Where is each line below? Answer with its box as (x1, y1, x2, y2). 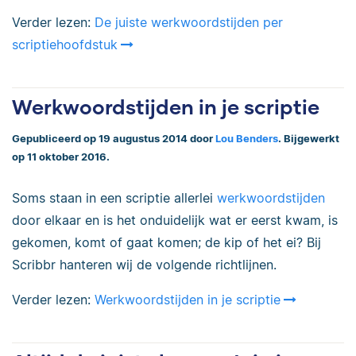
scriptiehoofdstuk (12, 37, 118, 53)
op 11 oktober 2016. (12, 151, 110, 164)
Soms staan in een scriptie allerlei (12, 189, 217, 206)
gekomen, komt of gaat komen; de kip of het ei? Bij (12, 234, 321, 250)
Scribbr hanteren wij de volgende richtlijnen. (12, 256, 277, 273)
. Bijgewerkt (278, 133, 339, 145)
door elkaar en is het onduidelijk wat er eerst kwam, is (12, 211, 338, 228)
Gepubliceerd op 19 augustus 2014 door (12, 133, 215, 145)
